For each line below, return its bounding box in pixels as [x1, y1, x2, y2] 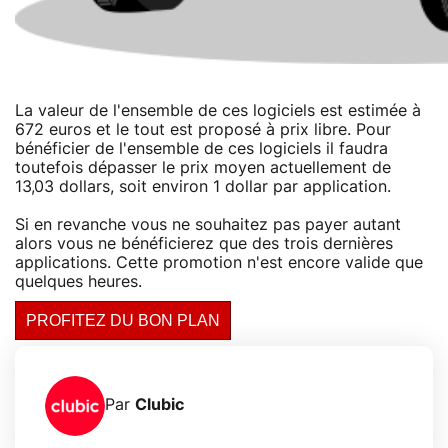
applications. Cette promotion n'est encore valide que [15, 254, 423, 271]
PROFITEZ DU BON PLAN [26, 311, 220, 329]
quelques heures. [15, 273, 142, 290]
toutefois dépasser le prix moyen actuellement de [15, 159, 391, 176]
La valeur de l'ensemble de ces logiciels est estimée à [15, 102, 421, 119]
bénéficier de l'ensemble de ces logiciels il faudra [15, 140, 388, 157]
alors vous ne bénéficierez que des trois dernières [15, 235, 393, 252]
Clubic [135, 397, 184, 414]
